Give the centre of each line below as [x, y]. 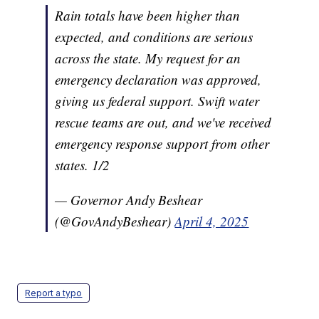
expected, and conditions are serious [154, 37]
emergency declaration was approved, [158, 80]
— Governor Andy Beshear [129, 200]
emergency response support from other [162, 144]
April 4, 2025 [212, 221]
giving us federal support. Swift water [157, 101]
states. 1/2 [83, 165]
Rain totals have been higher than [148, 16]
